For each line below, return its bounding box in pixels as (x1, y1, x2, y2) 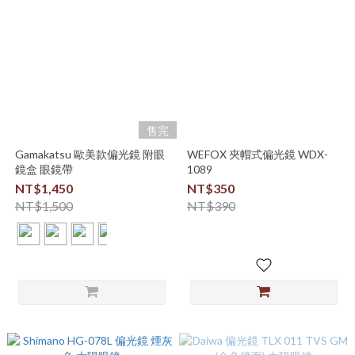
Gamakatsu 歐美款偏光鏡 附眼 (14, 147, 165, 161)
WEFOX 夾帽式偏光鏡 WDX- (186, 147, 328, 161)
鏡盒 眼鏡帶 (14, 162, 73, 176)
